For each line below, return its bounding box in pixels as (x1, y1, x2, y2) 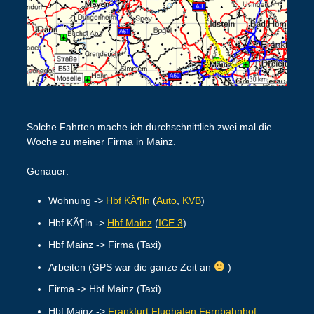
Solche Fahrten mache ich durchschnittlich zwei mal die (26, 121, 272, 133)
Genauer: (26, 165, 69, 177)
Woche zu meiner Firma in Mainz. (26, 136, 176, 148)
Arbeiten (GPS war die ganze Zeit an (48, 261, 214, 273)
